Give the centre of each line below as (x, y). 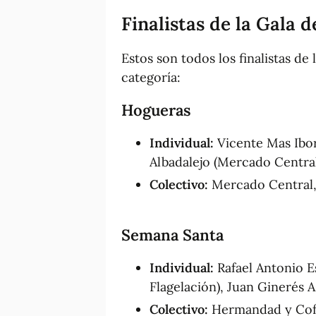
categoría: (151, 77)
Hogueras (156, 110)
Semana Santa (172, 235)
